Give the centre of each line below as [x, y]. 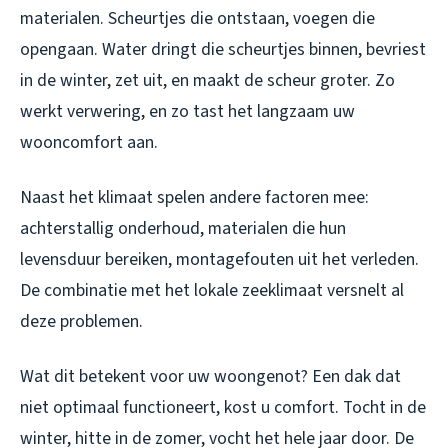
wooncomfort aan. [89, 142]
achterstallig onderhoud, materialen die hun [183, 228]
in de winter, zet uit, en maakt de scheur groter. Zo [207, 80]
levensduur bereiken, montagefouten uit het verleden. [219, 259]
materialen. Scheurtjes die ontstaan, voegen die [197, 18]
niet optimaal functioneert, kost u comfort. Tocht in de [223, 407]
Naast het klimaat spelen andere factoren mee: [194, 197]
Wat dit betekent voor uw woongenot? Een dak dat [210, 376]
